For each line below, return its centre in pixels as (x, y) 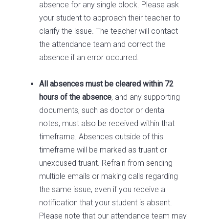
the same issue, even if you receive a (102, 189)
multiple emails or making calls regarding (109, 176)
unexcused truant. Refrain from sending (106, 163)
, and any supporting (146, 97)
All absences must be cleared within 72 (106, 84)
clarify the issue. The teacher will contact (109, 31)
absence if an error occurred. (89, 57)
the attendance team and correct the (102, 44)
